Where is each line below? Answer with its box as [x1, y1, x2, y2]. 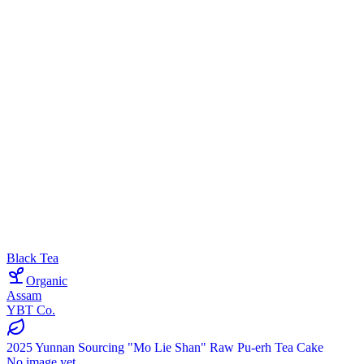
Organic [26, 273, 67, 288]
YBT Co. [6, 302, 55, 317]
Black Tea [6, 250, 58, 265]
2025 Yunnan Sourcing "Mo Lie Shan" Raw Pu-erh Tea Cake [6, 340, 323, 354]
